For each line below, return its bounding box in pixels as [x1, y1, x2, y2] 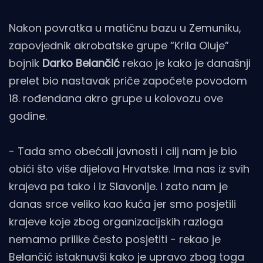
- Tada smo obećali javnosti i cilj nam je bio [9, 144, 237, 159]
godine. [9, 109, 47, 124]
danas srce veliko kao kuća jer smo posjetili [9, 197, 236, 212]
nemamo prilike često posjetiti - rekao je [9, 232, 221, 247]
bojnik [9, 56, 42, 71]
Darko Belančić [42, 56, 120, 71]
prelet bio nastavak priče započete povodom [9, 73, 247, 89]
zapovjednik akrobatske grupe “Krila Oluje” [9, 38, 229, 53]
